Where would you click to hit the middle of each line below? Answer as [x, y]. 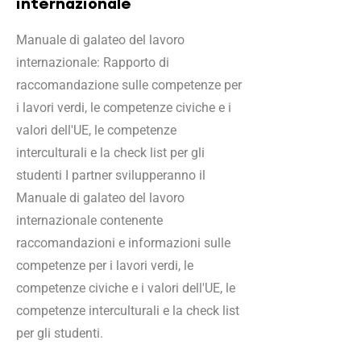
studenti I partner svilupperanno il [111, 175]
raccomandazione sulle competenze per [129, 85]
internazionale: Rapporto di [93, 62]
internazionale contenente [89, 220]
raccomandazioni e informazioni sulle [123, 243]
